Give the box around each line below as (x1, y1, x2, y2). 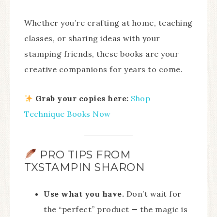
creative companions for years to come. (24, 64, 183, 75)
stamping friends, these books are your (24, 49, 179, 59)
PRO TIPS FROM (36, 148, 131, 161)
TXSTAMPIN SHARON (24, 160, 145, 174)
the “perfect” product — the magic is (44, 204, 187, 214)
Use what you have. (44, 188, 124, 199)
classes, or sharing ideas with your (24, 33, 160, 44)
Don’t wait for (124, 188, 182, 199)
